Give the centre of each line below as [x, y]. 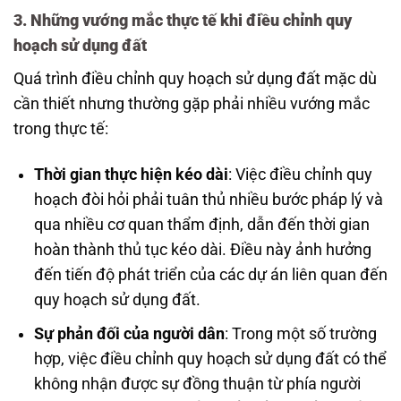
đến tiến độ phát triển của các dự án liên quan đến [210, 274]
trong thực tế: [61, 128]
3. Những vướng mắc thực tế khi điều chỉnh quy [183, 21]
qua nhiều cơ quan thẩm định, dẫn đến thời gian [201, 224]
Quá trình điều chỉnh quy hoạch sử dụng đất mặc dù [195, 78]
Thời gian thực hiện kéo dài [131, 174]
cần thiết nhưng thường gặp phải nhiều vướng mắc [192, 103]
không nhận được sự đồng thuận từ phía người [197, 384]
